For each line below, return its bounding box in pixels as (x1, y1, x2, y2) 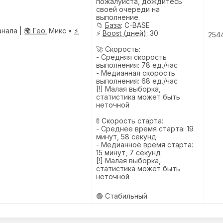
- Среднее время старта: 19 (96, 124, 194, 133)
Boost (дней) (103, 28, 146, 37)
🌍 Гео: (24, 26, 47, 35)
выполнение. (96, 12, 140, 21)
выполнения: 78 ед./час (96, 60, 178, 69)
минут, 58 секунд (96, 132, 156, 141)
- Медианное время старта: (96, 140, 193, 149)
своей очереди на (96, 4, 160, 13)
